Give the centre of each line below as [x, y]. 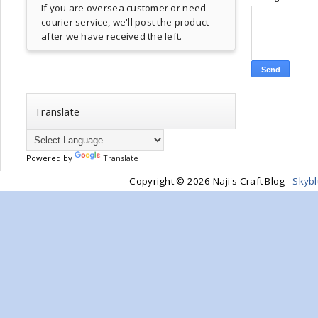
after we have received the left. [112, 36]
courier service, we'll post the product [125, 22]
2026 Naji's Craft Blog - [240, 181]
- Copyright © [155, 181]
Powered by [50, 158]
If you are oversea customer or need [124, 8]
